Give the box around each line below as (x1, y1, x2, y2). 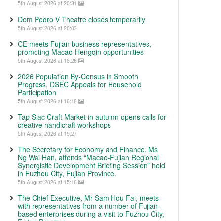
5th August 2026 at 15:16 (18, 178, 78, 185)
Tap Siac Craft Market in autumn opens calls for (18, 112, 166, 122)
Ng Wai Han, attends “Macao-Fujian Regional (18, 152, 159, 162)
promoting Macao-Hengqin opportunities (18, 47, 144, 57)
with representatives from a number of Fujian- (18, 201, 160, 211)
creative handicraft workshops (18, 120, 111, 130)
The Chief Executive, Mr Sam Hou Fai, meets (18, 193, 159, 203)
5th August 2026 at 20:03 (18, 24, 77, 32)
